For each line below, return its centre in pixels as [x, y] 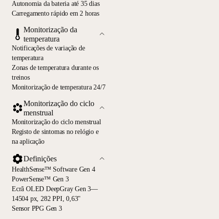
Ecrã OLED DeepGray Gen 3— [55, 189]
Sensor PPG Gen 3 [37, 208]
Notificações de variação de [48, 48]
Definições [40, 159]
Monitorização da [50, 30]
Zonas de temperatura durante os [55, 68]
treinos [21, 78]
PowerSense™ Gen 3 [40, 179]
